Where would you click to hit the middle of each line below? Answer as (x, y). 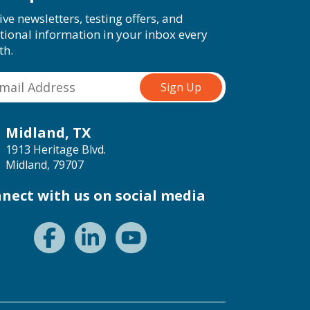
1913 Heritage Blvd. (56, 149)
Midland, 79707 (45, 164)
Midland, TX (48, 132)
